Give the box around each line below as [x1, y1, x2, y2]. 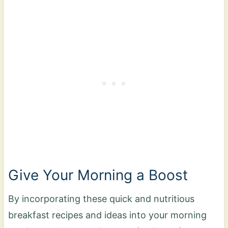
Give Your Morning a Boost [8, 166, 188, 184]
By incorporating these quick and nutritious [8, 193, 194, 204]
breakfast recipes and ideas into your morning [8, 209, 207, 220]
